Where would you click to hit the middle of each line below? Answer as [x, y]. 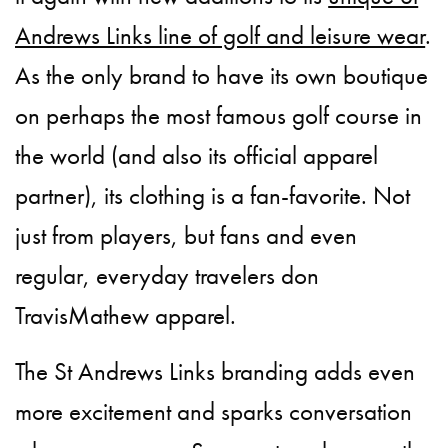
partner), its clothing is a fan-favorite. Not [213, 196]
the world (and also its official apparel [197, 156]
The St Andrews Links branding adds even [215, 372]
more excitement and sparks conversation [214, 412]
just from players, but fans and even [186, 236]
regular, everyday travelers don [167, 276]
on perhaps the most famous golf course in [219, 116]
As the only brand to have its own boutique [222, 76]
